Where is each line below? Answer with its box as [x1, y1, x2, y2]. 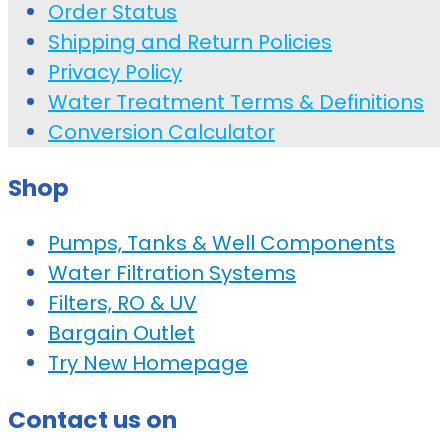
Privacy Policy [48, 57, 182, 86]
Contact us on [8, 402, 177, 436]
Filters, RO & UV [48, 289, 197, 318]
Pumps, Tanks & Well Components [48, 229, 395, 258]
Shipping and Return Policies [48, 27, 332, 56]
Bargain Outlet [48, 319, 195, 348]
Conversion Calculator [48, 117, 275, 146]
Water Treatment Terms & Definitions [48, 87, 424, 116]
